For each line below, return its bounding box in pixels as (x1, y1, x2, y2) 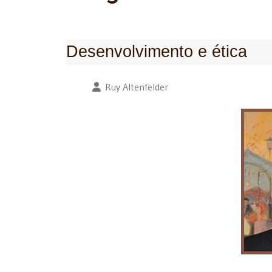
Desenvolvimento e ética (66, 42, 247, 61)
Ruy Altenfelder (105, 81, 168, 93)
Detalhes (66, 80, 103, 93)
